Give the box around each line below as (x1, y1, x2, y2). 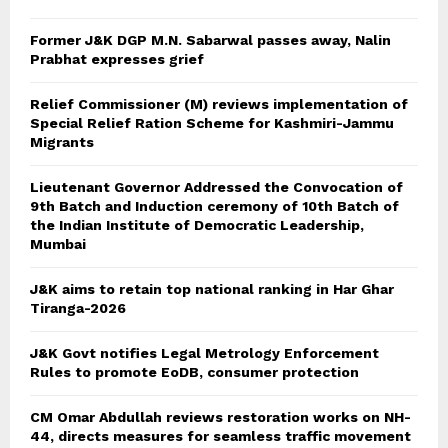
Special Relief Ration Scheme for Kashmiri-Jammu (30, 115, 394, 132)
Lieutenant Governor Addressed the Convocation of (30, 179, 403, 196)
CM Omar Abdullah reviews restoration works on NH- (30, 409, 411, 426)
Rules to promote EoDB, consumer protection (30, 364, 359, 381)
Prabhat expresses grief (30, 51, 204, 68)
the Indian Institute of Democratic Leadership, (30, 217, 364, 234)
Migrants (30, 134, 94, 151)
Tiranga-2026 (30, 300, 126, 317)
